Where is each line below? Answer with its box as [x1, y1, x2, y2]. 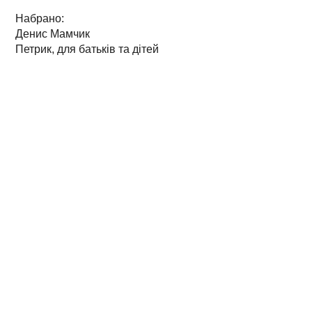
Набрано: [15, 12, 64, 24]
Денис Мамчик [15, 27, 90, 40]
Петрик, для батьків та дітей [15, 42, 159, 55]
